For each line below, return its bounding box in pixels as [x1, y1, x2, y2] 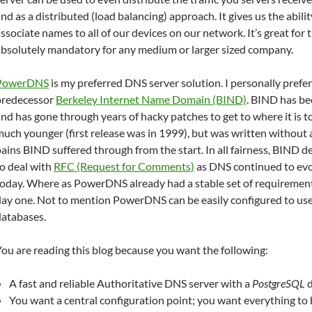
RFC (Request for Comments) [54, 159, 194, 173]
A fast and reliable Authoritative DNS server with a [9, 276, 252, 290]
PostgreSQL [252, 276, 305, 290]
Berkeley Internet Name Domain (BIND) [56, 93, 247, 107]
